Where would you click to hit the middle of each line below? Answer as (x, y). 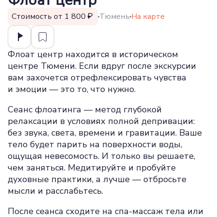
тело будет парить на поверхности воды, (95, 144)
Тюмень (114, 16)
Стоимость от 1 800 (50, 16)
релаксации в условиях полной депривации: (101, 121)
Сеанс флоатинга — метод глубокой (85, 109)
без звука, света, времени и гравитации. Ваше (105, 133)
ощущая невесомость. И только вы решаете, (101, 156)
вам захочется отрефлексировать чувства (97, 77)
